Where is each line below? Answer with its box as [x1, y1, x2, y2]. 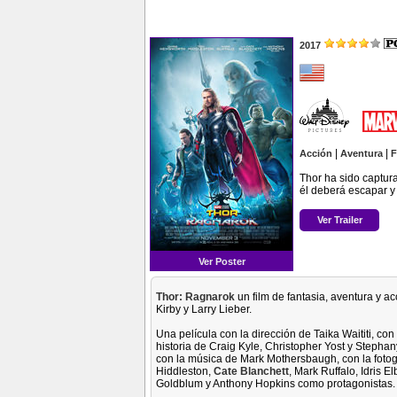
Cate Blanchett [214, 365, 289, 378]
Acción [300, 148, 332, 159]
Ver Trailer [316, 214, 362, 225]
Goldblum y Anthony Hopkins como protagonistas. [156, 378, 395, 390]
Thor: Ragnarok [156, 291, 235, 303]
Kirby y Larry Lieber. [156, 303, 252, 315]
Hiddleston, [156, 365, 214, 378]
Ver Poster [198, 256, 245, 267]
